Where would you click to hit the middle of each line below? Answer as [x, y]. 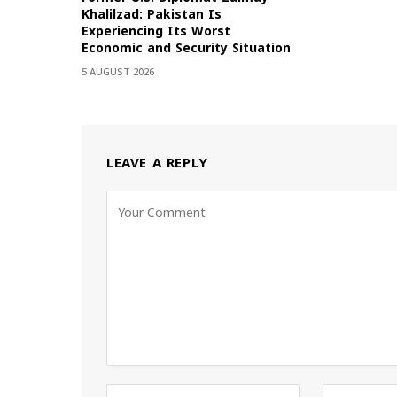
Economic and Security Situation [186, 49]
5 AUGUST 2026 [118, 73]
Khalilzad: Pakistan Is [152, 15]
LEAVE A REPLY [157, 163]
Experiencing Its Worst [156, 32]
